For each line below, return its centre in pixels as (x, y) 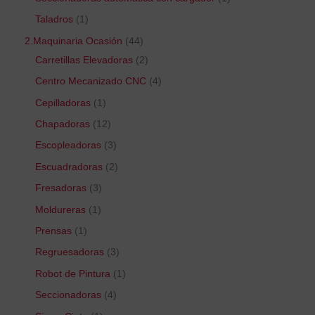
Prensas (53, 231)
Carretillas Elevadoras (84, 60)
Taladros (54, 20)
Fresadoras (61, 188)
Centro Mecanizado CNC (91, 82)
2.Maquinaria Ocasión (73, 41)
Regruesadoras (70, 252)
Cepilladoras (63, 103)
